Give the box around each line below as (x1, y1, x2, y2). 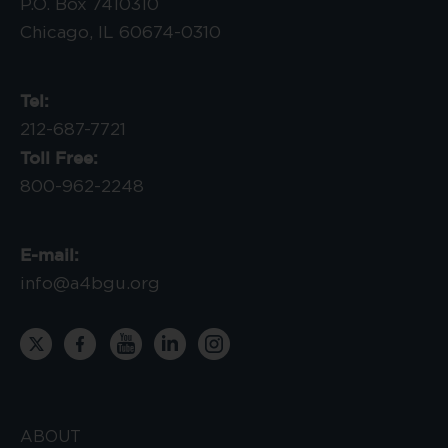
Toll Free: (20, 147, 98, 167)
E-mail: (20, 244, 79, 264)
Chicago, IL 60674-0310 (20, 23, 221, 41)
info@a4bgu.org (20, 274, 160, 292)
